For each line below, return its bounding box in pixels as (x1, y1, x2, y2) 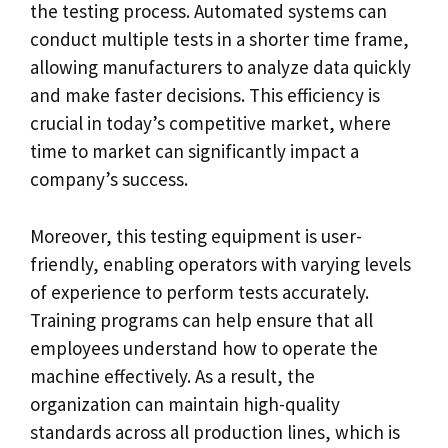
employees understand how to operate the (30, 335, 378, 360)
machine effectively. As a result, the (30, 363, 315, 388)
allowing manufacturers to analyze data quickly (30, 55, 411, 79)
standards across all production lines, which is (30, 419, 400, 444)
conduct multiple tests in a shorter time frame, (30, 27, 409, 51)
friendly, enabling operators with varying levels (30, 251, 411, 276)
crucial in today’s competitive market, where (30, 111, 391, 135)
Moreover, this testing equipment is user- (30, 223, 362, 248)
